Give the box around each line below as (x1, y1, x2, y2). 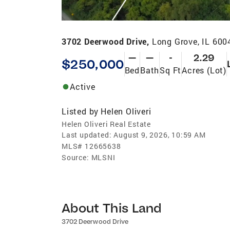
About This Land (62, 199, 162, 216)
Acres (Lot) (182, 64, 226, 75)
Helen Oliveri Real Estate (62, 119, 151, 129)
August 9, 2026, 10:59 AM (113, 129, 206, 140)
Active (70, 81, 95, 92)
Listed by (62, 105, 99, 117)
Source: (62, 152, 89, 162)
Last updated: (62, 129, 112, 140)
